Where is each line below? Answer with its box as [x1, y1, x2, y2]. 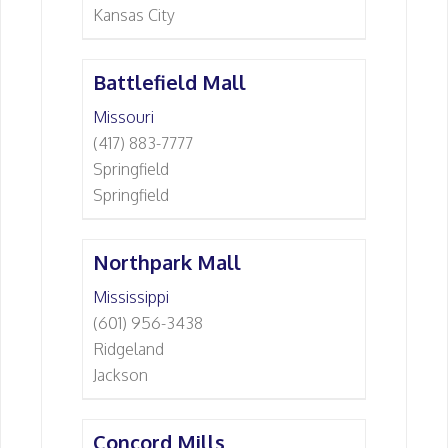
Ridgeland [93, 339, 164, 359]
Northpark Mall [93, 249, 241, 275]
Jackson [93, 365, 148, 385]
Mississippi [93, 287, 169, 307]
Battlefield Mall [93, 69, 246, 95]
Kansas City [93, 5, 175, 25]
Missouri [93, 107, 154, 127]
